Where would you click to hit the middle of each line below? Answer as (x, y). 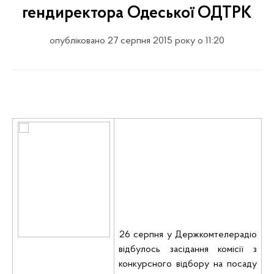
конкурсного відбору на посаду (188, 264)
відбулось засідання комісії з (188, 250)
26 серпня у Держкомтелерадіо (188, 235)
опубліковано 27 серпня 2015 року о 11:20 (137, 41)
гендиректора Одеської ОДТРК (137, 13)
